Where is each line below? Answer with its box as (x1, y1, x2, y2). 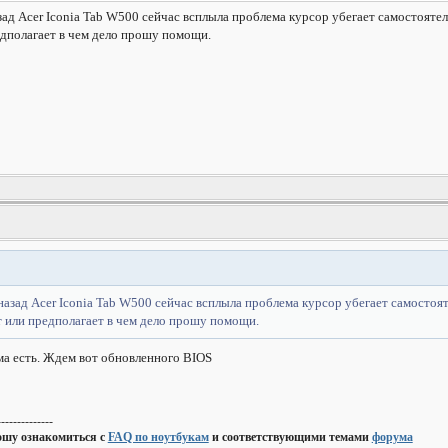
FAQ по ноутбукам (107, 430, 209, 444)
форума (371, 430, 413, 444)
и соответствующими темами (208, 430, 372, 444)
